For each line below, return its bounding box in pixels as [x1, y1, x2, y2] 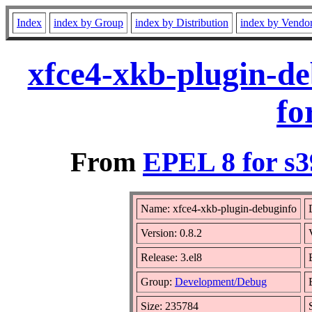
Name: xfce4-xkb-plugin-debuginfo [141, 202, 297, 214]
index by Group [54, 17, 123, 29]
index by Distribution [135, 17, 228, 29]
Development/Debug [175, 275, 267, 288]
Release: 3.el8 [141, 251, 202, 263]
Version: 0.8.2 [141, 226, 202, 239]
